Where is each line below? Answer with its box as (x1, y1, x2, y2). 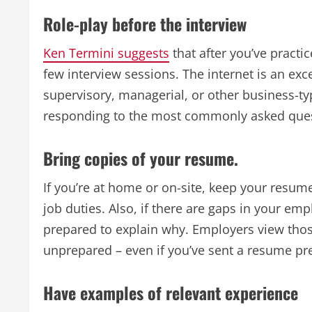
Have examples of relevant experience (43, 279, 298, 305)
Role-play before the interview (43, 10, 247, 36)
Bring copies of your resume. (43, 145, 238, 171)
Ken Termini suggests (43, 44, 169, 61)
